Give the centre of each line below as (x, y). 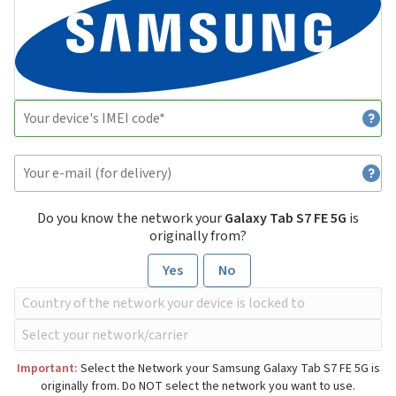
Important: (47, 369)
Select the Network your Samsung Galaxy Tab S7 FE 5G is (228, 369)
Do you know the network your (131, 219)
